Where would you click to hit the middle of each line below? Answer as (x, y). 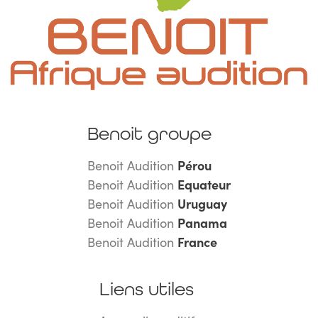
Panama (202, 223)
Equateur (204, 185)
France (197, 242)
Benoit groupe (149, 134)
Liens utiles (146, 289)
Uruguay (202, 204)
